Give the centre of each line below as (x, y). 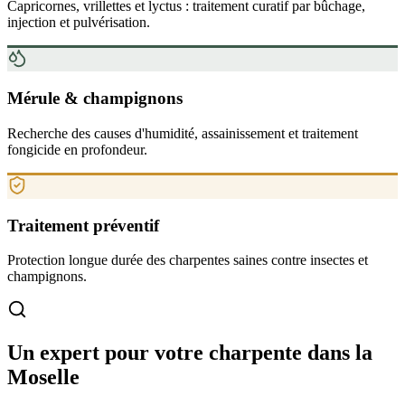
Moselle (43, 377)
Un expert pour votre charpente (157, 353)
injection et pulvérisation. (79, 23)
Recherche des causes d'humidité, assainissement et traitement (183, 133)
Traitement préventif (83, 225)
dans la (340, 353)
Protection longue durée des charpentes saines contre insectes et (188, 260)
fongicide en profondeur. (77, 149)
